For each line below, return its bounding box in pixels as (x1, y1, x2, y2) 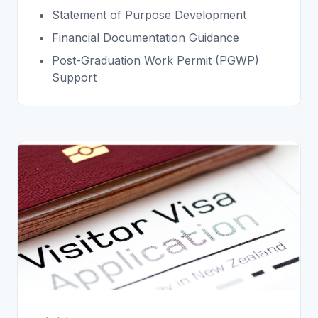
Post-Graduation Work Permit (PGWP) (52, 53, 259, 67)
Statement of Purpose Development (52, 7, 246, 22)
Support (52, 70, 97, 84)
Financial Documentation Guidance (52, 30, 239, 45)
